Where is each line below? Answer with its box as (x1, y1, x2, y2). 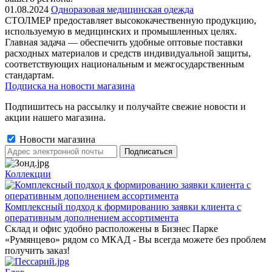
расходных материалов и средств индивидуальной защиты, (5, 48, 251, 58)
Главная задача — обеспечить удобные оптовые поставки (5, 37, 243, 47)
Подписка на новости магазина (5, 81, 135, 91)
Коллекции (5, 169, 51, 179)
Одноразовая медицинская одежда (51, 4, 194, 15)
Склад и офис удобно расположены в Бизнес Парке (5, 223, 218, 234)
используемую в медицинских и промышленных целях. (5, 26, 237, 36)
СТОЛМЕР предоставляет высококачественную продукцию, (5, 15, 256, 25)
